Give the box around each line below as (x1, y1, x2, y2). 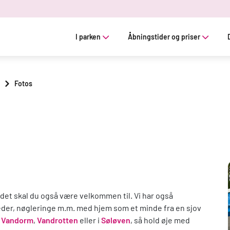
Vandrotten (37, 215, 78, 225)
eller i (78, 215, 101, 225)
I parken (75, 32, 101, 41)
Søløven (101, 215, 130, 225)
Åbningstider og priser (128, 32, 200, 41)
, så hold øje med (130, 215, 190, 225)
